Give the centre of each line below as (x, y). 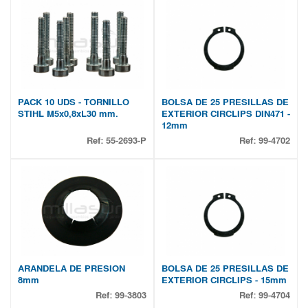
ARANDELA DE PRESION (71, 268)
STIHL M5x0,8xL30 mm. (68, 114)
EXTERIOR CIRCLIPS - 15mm (224, 280)
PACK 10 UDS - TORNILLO (74, 102)
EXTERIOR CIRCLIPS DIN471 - (226, 114)
